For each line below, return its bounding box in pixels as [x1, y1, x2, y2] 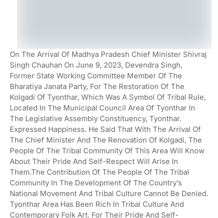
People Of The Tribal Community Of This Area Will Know [10, 145, 204, 155]
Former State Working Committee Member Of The [10, 71, 182, 80]
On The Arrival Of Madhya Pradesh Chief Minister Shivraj [10, 49, 207, 59]
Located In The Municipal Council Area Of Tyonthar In [10, 103, 195, 112]
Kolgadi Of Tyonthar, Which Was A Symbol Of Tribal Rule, [10, 92, 206, 102]
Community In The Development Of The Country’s [10, 178, 182, 187]
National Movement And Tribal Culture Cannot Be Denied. [10, 188, 208, 198]
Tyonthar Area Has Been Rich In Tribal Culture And [10, 199, 184, 209]
